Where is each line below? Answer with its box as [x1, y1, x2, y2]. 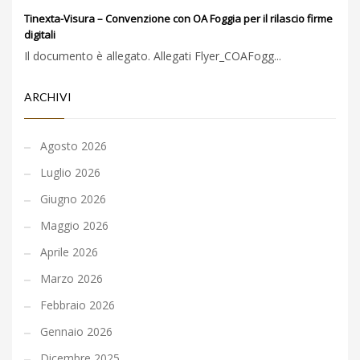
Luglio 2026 [40, 165, 100, 181]
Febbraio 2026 [40, 297, 115, 313]
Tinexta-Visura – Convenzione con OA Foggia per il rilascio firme [24, 11, 333, 27]
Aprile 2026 [40, 244, 98, 260]
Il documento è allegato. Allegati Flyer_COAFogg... [24, 48, 281, 64]
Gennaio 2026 [40, 324, 112, 340]
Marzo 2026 [40, 271, 103, 287]
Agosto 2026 [40, 138, 107, 154]
